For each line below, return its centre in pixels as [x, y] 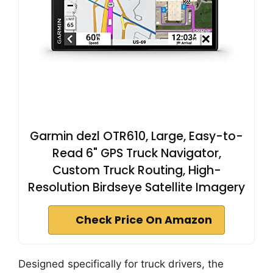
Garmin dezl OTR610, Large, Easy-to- [136, 136]
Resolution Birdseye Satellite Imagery [136, 187]
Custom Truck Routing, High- [136, 170]
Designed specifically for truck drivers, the [121, 264]
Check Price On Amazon [144, 220]
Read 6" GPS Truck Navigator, [136, 153]
